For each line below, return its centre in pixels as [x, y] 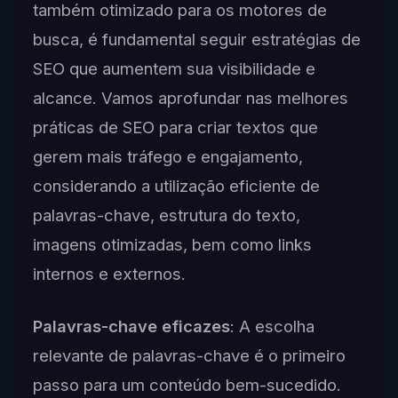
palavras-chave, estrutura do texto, [166, 215]
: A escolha [272, 326]
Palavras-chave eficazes [131, 326]
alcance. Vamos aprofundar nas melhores [190, 98]
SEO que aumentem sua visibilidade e [174, 69]
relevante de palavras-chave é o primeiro [189, 356]
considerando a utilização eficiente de [176, 186]
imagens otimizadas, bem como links [172, 245]
